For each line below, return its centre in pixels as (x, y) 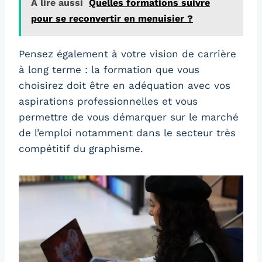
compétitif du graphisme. (81, 149)
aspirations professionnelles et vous (108, 101)
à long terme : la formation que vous (109, 70)
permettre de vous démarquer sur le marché (129, 117)
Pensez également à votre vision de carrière (127, 54)
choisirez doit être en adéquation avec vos (125, 86)
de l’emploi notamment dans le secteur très (127, 133)
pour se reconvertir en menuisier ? (112, 19)
